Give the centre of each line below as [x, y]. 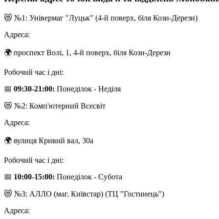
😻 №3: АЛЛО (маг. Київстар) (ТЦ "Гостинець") [84, 194]
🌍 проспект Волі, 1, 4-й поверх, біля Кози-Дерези [87, 52]
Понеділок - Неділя [88, 88]
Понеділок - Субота [88, 176]
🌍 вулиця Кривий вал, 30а [49, 140]
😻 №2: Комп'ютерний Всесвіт [55, 106]
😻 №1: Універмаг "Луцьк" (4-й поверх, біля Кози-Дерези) [101, 18]
